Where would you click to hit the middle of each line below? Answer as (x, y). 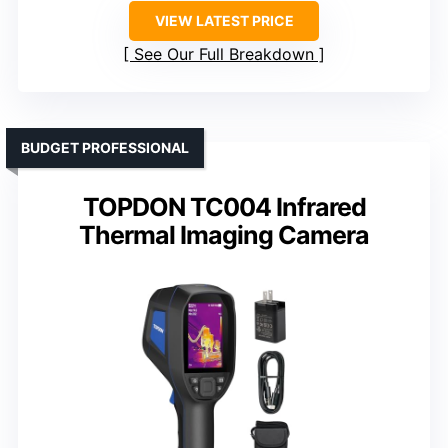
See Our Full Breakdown (224, 53)
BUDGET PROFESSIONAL (105, 147)
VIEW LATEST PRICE (224, 20)
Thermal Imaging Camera (224, 234)
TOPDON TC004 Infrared (224, 206)
